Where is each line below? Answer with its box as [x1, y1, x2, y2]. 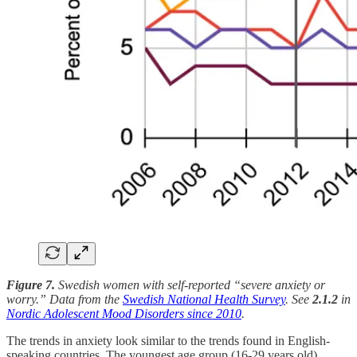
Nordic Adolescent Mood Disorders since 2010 [6, 306, 241, 320]
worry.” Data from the [6, 292, 123, 306]
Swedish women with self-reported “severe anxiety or [58, 277, 325, 292]
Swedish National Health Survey [123, 292, 285, 306]
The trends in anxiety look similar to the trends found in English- [6, 333, 330, 347]
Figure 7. [6, 277, 58, 292]
